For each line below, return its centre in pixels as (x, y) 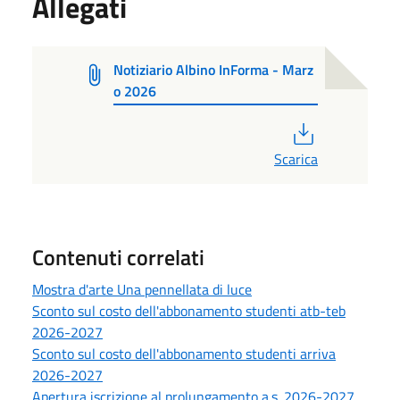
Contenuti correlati (118, 257)
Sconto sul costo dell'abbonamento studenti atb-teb (189, 310)
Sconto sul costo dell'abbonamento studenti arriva (184, 353)
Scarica (296, 158)
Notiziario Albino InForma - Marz (213, 69)
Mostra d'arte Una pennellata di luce (142, 289)
